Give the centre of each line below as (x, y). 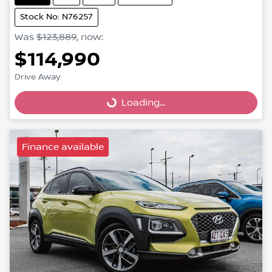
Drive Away (38, 77)
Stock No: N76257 (56, 17)
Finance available (63, 147)
